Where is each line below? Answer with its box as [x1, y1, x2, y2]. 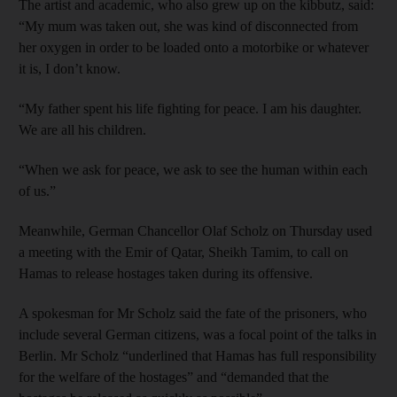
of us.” [19, 183, 56, 198]
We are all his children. [19, 121, 146, 137]
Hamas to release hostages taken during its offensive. [19, 265, 313, 281]
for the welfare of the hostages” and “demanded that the [19, 369, 329, 385]
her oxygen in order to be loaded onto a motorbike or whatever [19, 39, 369, 55]
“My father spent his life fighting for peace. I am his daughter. [19, 100, 362, 116]
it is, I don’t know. [19, 60, 121, 76]
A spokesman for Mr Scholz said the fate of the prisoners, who [19, 305, 367, 321]
